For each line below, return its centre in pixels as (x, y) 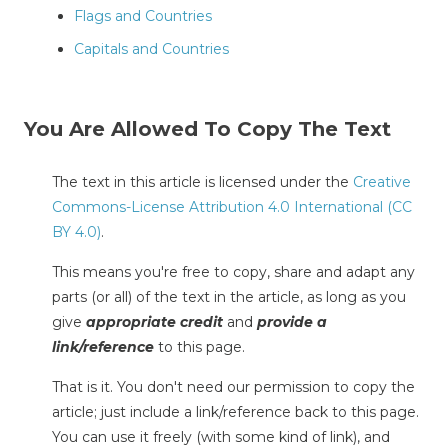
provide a (292, 321)
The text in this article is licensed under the (202, 181)
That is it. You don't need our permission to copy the (233, 386)
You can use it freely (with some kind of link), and (221, 436)
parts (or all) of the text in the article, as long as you (229, 296)
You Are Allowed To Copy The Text (207, 128)
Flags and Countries (143, 15)
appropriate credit (154, 321)
